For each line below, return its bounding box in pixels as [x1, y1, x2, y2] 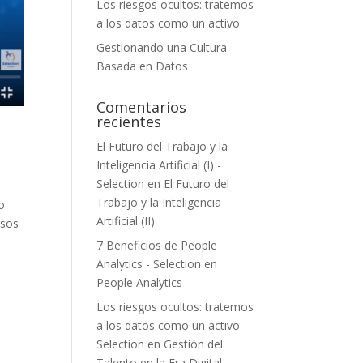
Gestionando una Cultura [96, 39, 228, 55]
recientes [96, 111, 162, 131]
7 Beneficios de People [96, 237, 218, 253]
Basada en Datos [96, 58, 189, 74]
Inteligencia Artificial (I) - [96, 156, 222, 173]
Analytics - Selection [96, 255, 202, 271]
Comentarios [96, 96, 187, 117]
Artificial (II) [96, 212, 156, 228]
